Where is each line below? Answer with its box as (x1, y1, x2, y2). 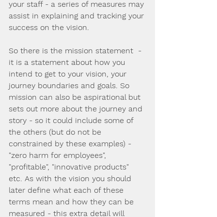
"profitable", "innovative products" (9, 162, 131, 171)
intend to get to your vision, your (9, 69, 129, 78)
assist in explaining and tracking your (9, 11, 146, 20)
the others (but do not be (9, 127, 104, 137)
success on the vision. (9, 23, 89, 32)
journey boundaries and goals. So (9, 81, 132, 90)
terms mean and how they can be (9, 197, 136, 206)
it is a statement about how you (9, 58, 127, 67)
